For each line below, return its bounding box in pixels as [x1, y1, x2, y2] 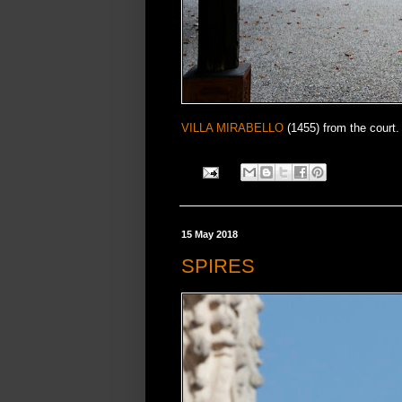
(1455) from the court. [284, 120, 399, 135]
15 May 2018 [181, 229, 238, 240]
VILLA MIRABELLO [181, 120, 284, 135]
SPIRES [181, 254, 255, 277]
